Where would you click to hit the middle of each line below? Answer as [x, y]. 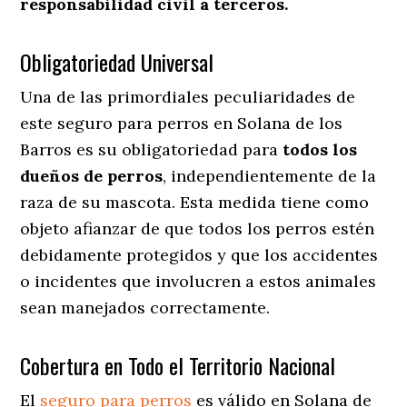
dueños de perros [92, 175]
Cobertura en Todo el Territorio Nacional [178, 365]
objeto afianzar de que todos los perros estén [198, 228]
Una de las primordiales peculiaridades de [188, 96]
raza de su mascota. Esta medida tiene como [195, 202]
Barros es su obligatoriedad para [152, 149]
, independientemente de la [270, 175]
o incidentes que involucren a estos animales [199, 281]
